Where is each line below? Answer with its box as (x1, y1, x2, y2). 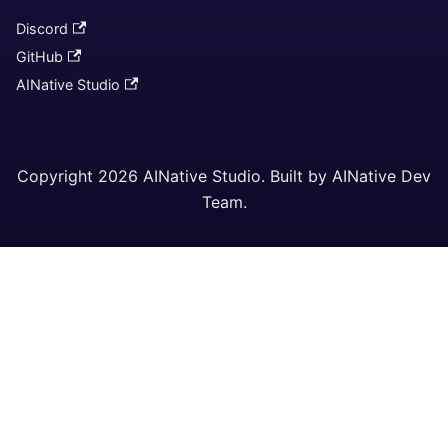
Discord (16, 20, 68, 37)
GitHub (16, 48, 63, 65)
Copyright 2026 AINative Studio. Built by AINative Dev (17, 166, 431, 186)
